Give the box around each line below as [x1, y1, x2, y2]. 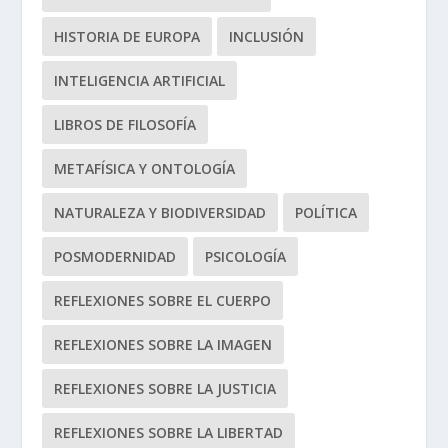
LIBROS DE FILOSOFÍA [54, 115, 197, 135]
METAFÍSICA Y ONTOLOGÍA [54, 159, 236, 179]
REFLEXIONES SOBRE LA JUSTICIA [54, 379, 277, 399]
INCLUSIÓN [229, 27, 305, 47]
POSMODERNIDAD [54, 247, 177, 267]
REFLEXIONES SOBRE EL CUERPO [54, 291, 272, 311]
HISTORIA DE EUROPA [54, 27, 201, 47]
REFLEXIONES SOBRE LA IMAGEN [54, 335, 273, 355]
